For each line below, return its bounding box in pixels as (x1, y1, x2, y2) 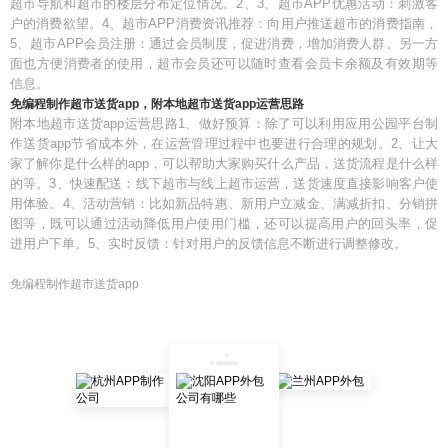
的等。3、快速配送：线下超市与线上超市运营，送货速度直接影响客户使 (10, 176, 438, 191)
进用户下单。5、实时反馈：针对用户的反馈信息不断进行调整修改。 (10, 236, 407, 251)
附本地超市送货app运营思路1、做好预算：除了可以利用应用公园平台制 (10, 116, 438, 131)
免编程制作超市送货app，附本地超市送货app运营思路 (10, 97, 304, 111)
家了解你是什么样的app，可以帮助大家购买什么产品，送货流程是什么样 (10, 156, 438, 171)
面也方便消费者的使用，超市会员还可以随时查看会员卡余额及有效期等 (10, 56, 438, 71)
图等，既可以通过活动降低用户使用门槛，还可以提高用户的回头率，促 (10, 216, 438, 231)
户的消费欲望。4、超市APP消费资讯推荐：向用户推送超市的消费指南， (10, 16, 438, 31)
